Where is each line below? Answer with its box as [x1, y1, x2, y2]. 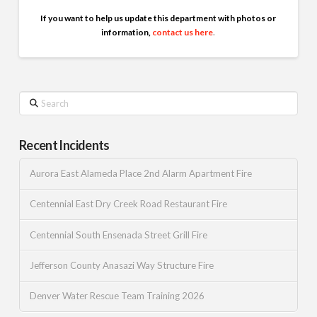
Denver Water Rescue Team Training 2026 [29, 290, 204, 302]
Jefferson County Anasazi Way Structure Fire [29, 259, 214, 271]
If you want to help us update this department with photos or [40, 13, 277, 24]
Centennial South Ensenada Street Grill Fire [29, 229, 207, 241]
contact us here [152, 27, 214, 38]
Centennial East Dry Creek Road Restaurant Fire [29, 198, 227, 210]
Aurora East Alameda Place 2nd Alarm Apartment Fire [29, 168, 252, 180]
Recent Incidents [18, 137, 110, 154]
